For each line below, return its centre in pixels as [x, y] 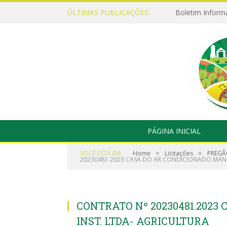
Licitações [179, 153]
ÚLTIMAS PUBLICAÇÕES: [109, 12]
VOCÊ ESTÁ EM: [101, 153]
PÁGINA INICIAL [174, 131]
